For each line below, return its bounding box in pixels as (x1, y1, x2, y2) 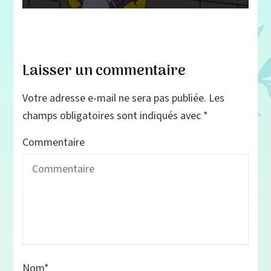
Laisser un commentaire (22, 59, 186, 83)
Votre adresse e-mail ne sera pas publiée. (22, 91, 207, 105)
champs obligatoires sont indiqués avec (22, 108, 204, 123)
